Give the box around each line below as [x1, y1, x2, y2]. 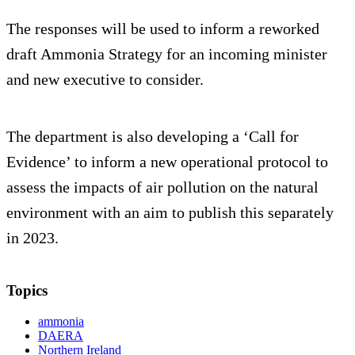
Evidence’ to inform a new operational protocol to [6, 153, 328, 171]
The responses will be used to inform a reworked [6, 20, 319, 38]
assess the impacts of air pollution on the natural [6, 178, 319, 197]
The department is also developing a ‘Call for [6, 128, 299, 146]
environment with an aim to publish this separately [6, 204, 334, 222]
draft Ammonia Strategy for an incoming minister [6, 45, 327, 63]
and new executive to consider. [6, 71, 204, 89]
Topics [6, 282, 48, 300]
